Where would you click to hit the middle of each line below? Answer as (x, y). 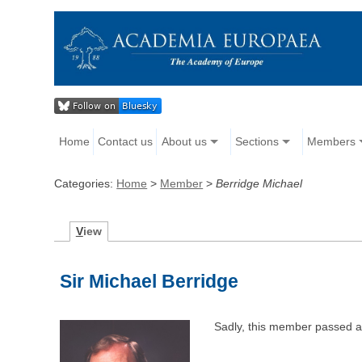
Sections (257, 142)
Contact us (126, 142)
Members (331, 142)
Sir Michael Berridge (149, 282)
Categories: (86, 184)
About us (184, 142)
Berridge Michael (259, 184)
